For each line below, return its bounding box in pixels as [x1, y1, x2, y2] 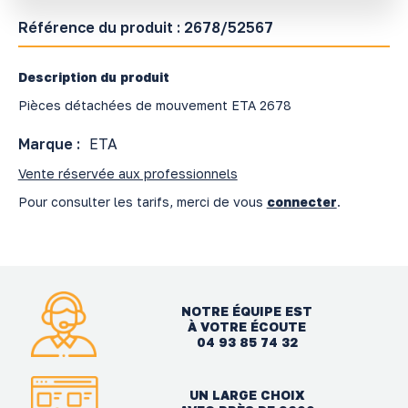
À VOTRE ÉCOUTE [188, 318, 307, 334]
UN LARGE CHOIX [189, 387, 305, 403]
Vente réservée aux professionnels [17, 165, 238, 181]
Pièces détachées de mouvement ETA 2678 [17, 97, 291, 113]
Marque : [17, 134, 80, 153]
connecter [266, 193, 337, 209]
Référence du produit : [17, 17, 184, 36]
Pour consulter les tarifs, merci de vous [17, 193, 267, 209]
